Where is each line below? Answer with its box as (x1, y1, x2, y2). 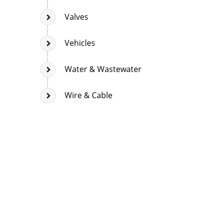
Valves (65, 11, 88, 22)
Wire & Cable (65, 89, 112, 101)
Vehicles (65, 37, 95, 48)
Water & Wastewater (65, 63, 142, 74)
